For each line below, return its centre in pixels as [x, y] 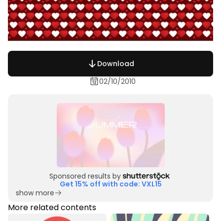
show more [35, 193]
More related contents [52, 208]
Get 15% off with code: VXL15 [110, 184]
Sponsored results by [85, 176]
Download [115, 64]
